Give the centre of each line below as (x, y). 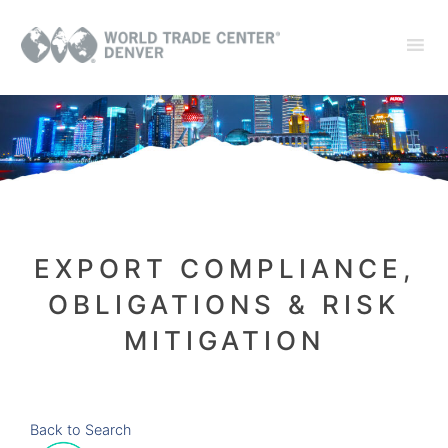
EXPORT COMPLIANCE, (224, 269)
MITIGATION (224, 341)
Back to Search (80, 430)
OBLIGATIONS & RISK (224, 305)
